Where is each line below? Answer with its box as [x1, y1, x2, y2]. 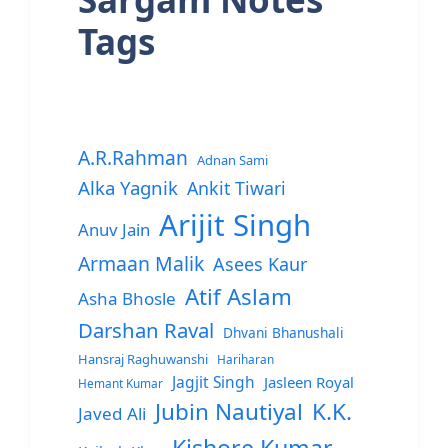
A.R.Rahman [78, 144, 188, 172]
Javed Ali [78, 402, 146, 426]
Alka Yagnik [78, 175, 178, 201]
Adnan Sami [197, 151, 268, 170]
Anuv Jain [78, 218, 150, 242]
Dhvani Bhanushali [223, 323, 344, 343]
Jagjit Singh [172, 371, 255, 394]
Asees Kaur [213, 252, 307, 277]
